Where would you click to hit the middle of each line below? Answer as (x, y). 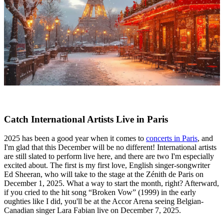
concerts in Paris (172, 138)
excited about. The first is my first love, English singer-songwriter (107, 165)
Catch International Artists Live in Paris (86, 119)
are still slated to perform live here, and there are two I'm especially (109, 156)
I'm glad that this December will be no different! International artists (110, 147)
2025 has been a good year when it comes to (75, 138)
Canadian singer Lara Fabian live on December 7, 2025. (92, 210)
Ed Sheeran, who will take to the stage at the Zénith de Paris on (104, 174)
